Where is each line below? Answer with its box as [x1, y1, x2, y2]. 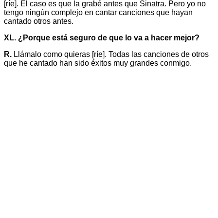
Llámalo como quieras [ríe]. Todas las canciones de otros [12, 50, 209, 59]
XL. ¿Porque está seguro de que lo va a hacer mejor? [4, 34, 200, 42]
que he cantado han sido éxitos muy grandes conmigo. [4, 59, 192, 68]
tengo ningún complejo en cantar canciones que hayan [4, 8, 193, 17]
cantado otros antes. [4, 17, 73, 26]
